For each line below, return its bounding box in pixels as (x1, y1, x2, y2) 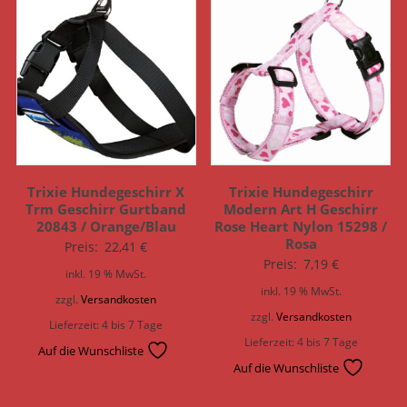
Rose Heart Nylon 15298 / (214, 216, 388, 235)
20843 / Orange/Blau (35, 216, 176, 235)
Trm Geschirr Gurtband (25, 199, 187, 218)
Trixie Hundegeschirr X (27, 182, 185, 201)
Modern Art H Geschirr (223, 199, 379, 218)
